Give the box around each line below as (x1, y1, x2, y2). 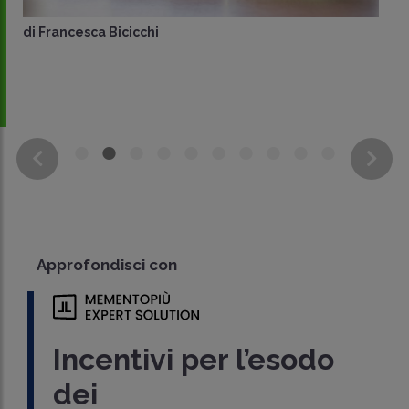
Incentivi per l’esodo (53, 341, 335, 376)
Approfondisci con (37, 256, 177, 275)
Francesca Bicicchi (38, 25, 159, 40)
